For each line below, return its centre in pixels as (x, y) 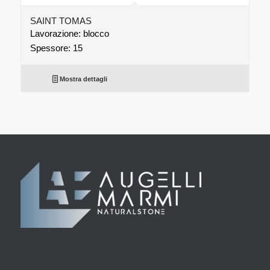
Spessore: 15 (56, 48)
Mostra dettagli (83, 79)
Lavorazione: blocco (69, 34)
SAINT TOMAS (61, 21)
